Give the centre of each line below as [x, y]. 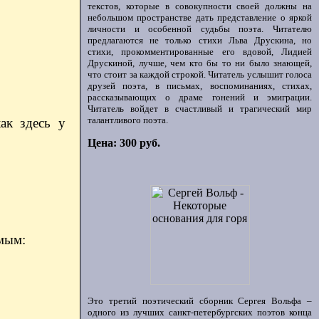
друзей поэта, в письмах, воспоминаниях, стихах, [200, 86]
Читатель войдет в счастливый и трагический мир [200, 109]
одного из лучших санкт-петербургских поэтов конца [200, 312]
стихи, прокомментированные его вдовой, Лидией [200, 52]
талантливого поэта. [128, 120]
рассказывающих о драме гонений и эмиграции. [200, 97]
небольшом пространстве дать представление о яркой [200, 17]
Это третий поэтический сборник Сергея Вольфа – [200, 301]
